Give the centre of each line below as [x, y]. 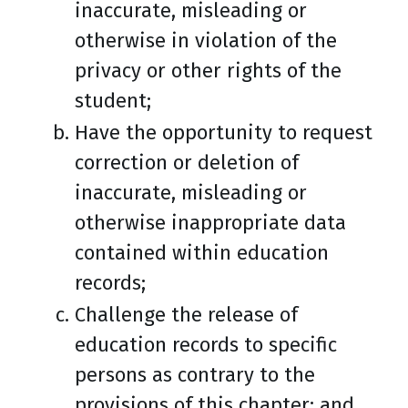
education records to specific [206, 345]
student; [113, 101]
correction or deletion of [187, 163]
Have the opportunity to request [224, 133]
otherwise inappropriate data [210, 223]
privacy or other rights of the [208, 71]
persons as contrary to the [195, 375]
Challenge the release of [186, 315]
